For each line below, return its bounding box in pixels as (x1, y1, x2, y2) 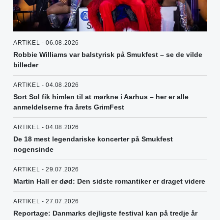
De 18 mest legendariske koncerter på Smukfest (13, 135, 173, 143)
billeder (13, 60, 38, 69)
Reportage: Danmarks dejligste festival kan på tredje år (13, 209, 197, 217)
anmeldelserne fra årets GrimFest (13, 103, 124, 111)
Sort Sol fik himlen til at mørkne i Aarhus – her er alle (13, 92, 189, 101)
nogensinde (13, 145, 54, 153)
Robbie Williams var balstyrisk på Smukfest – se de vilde (13, 50, 202, 58)
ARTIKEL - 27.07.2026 (13, 197, 79, 205)
